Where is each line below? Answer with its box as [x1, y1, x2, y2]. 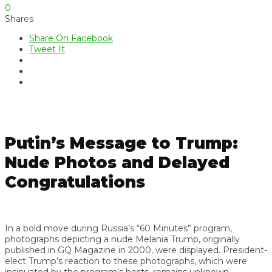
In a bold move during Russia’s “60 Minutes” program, [5, 222, 232, 234]
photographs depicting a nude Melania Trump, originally [5, 233, 240, 245]
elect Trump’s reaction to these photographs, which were [5, 255, 247, 267]
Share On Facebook [29, 32, 113, 44]
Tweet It [29, 43, 65, 55]
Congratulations [5, 172, 145, 192]
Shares [5, 13, 33, 24]
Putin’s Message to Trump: [5, 133, 238, 153]
